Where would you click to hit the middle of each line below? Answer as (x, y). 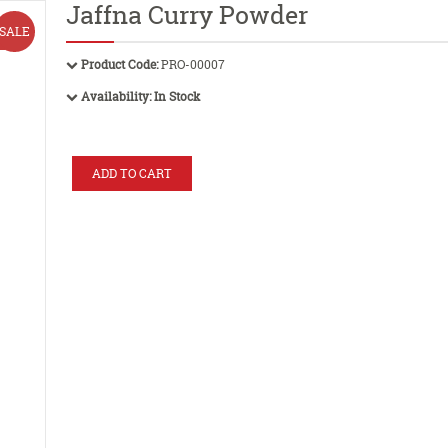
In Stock (177, 96)
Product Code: (119, 64)
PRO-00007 (191, 64)
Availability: (116, 96)
